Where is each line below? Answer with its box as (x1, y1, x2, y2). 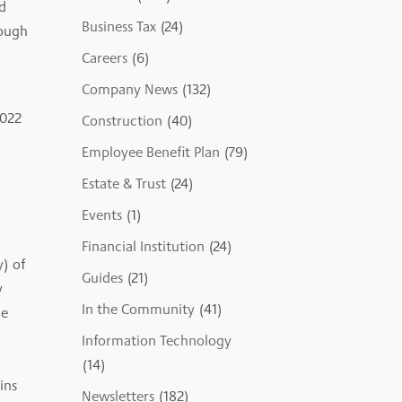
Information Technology (81, 330, 232, 352)
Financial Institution (81, 236, 205, 258)
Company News (81, 79, 178, 100)
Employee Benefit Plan (81, 142, 220, 163)
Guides (81, 267, 123, 289)
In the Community (81, 299, 195, 320)
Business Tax (81, 16, 156, 38)
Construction (81, 110, 162, 132)
